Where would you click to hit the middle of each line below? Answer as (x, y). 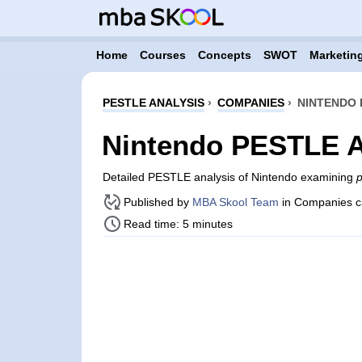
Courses (162, 55)
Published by (158, 202)
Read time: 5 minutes (178, 224)
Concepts (224, 55)
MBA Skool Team (235, 202)
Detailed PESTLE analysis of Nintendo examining (229, 177)
